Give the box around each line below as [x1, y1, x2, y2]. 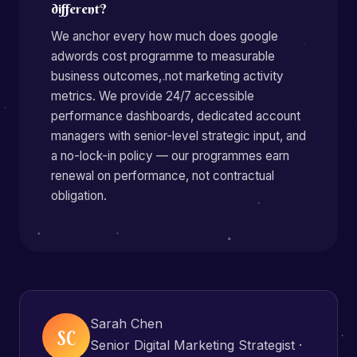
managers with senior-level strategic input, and [51, 128, 306, 143]
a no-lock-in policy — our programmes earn [51, 148, 289, 163]
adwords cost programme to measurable [51, 49, 275, 64]
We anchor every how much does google [51, 29, 278, 44]
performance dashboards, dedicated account [51, 108, 300, 124]
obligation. [51, 188, 107, 203]
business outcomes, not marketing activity [51, 69, 284, 84]
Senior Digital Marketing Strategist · [90, 337, 302, 353]
